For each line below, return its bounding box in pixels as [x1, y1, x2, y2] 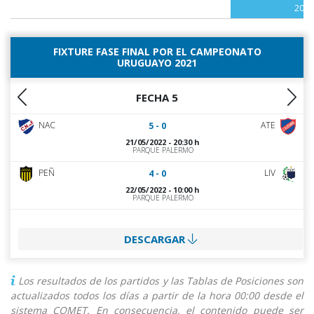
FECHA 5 [136, 90, 178, 104]
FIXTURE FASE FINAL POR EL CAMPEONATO [53, 45, 261, 58]
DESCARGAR [123, 232, 188, 247]
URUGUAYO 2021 [117, 56, 197, 69]
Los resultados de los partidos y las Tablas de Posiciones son [18, 273, 304, 287]
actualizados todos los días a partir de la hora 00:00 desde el [11, 288, 303, 302]
